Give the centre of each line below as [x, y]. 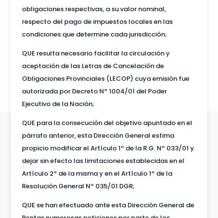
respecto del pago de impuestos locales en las [97, 21]
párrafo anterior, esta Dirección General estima [98, 135]
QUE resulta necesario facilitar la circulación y [96, 53]
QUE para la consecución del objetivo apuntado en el [107, 123]
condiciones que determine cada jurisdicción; [94, 34]
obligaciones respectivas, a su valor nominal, [94, 9]
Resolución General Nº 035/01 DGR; [78, 186]
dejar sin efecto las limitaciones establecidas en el [103, 161]
